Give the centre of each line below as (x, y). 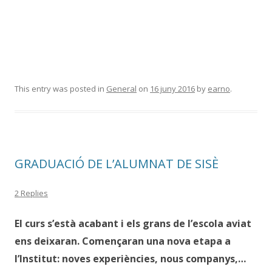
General (121, 89)
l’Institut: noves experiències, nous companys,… (130, 259)
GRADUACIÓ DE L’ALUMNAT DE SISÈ (117, 164)
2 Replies (31, 193)
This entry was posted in (60, 89)
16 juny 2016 (172, 89)
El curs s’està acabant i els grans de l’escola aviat (133, 223)
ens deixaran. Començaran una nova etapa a (123, 241)
